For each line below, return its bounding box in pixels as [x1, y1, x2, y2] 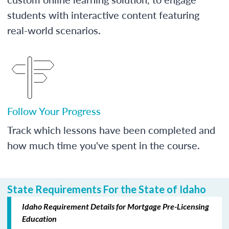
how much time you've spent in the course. [7, 138, 200, 152]
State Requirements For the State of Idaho [7, 182, 206, 195]
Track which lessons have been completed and [7, 122, 215, 137]
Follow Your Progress [7, 103, 101, 118]
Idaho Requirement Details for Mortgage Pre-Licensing [22, 201, 209, 211]
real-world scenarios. [7, 22, 101, 37]
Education [22, 213, 57, 223]
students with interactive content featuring [7, 7, 199, 22]
